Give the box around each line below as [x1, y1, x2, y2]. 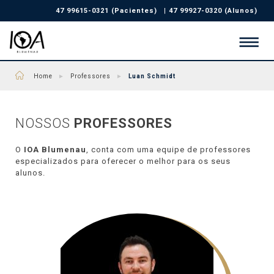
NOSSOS [15, 116, 74, 131]
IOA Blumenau [24, 145, 86, 154]
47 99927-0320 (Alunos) [169, 7, 257, 15]
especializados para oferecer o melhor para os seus [15, 157, 231, 166]
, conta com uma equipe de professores [86, 145, 251, 154]
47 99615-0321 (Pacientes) [56, 7, 157, 15]
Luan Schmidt [128, 73, 176, 80]
